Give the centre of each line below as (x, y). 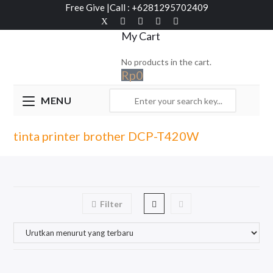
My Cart (140, 36)
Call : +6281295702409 (159, 7)
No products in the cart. (166, 62)
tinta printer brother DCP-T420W (106, 136)
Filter (111, 204)
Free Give (86, 7)
